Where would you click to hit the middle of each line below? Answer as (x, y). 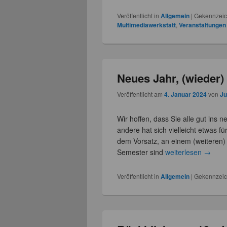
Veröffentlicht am (141, 94)
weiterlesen (185, 152)
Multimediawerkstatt (147, 25)
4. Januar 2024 (186, 94)
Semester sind (141, 152)
